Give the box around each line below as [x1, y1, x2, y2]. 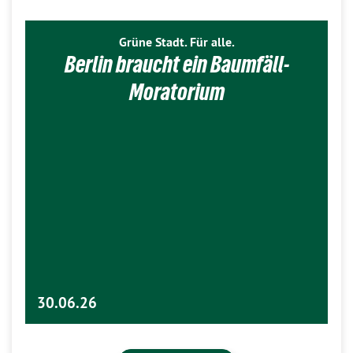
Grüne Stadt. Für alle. [118, 34, 235, 51]
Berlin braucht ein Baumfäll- [64, 51, 289, 78]
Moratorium [128, 79, 225, 106]
